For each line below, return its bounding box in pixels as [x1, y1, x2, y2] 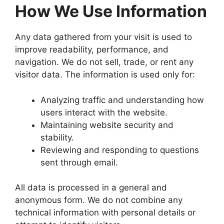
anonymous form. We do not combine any [15, 195, 182, 205]
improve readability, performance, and [15, 44, 168, 54]
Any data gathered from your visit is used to [15, 32, 192, 42]
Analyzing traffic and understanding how [40, 94, 204, 105]
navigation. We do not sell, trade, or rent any [15, 57, 193, 67]
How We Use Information [15, 1, 207, 21]
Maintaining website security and [40, 119, 173, 130]
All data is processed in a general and [15, 182, 167, 192]
